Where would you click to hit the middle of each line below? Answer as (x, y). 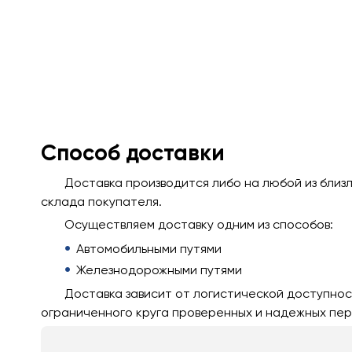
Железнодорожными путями (159, 269)
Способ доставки (133, 152)
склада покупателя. (101, 201)
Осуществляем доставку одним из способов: (199, 224)
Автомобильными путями (149, 248)
